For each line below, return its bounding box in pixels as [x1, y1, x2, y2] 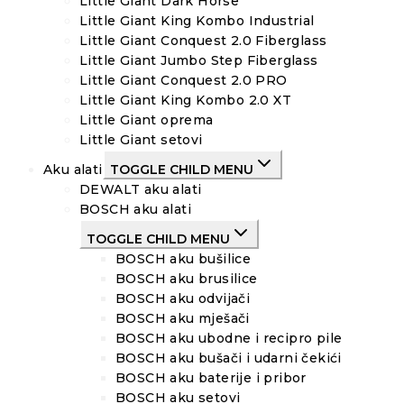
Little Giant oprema [79, 112, 214, 129]
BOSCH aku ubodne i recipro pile [115, 330, 343, 347]
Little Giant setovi [79, 132, 203, 149]
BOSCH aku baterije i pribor [115, 370, 307, 387]
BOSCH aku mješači [115, 310, 250, 327]
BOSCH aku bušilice [115, 251, 252, 268]
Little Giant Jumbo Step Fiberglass [79, 52, 318, 69]
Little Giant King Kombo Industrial [79, 13, 315, 30]
